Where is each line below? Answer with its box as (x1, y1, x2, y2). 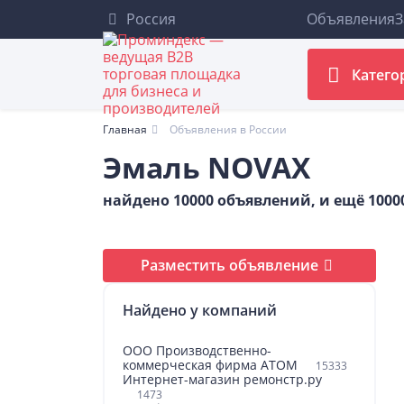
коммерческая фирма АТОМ (123, 356, 301, 373)
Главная (103, 122, 147, 137)
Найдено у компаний (123, 300, 277, 320)
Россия (123, 9, 177, 29)
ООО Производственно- (123, 342, 271, 359)
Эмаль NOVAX (103, 148, 310, 187)
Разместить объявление (140, 255, 318, 275)
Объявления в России (169, 122, 287, 137)
